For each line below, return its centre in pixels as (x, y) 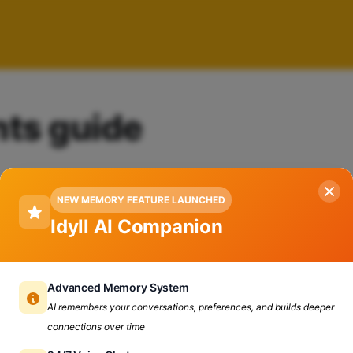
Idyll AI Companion (137, 227)
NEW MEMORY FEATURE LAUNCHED (141, 200)
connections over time (96, 327)
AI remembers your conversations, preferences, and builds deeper (191, 307)
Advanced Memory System (118, 287)
